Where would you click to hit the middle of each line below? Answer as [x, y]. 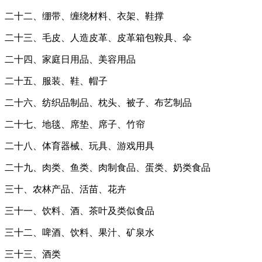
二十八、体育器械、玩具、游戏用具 [80, 146]
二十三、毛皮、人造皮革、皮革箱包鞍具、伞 [98, 37]
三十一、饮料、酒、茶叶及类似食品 [80, 211]
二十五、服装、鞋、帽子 [56, 81]
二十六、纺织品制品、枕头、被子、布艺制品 [98, 102]
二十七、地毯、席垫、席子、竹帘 [75, 124]
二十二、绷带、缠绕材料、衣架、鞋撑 [84, 16]
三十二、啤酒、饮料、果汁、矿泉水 [80, 232]
